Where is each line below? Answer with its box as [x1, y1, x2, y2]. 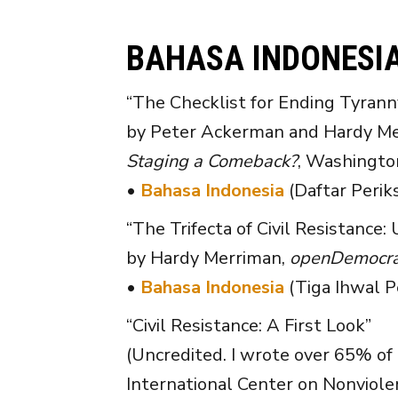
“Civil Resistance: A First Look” [126, 313, 371, 338]
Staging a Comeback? [126, 148, 298, 173]
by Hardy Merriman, [126, 245, 290, 270]
